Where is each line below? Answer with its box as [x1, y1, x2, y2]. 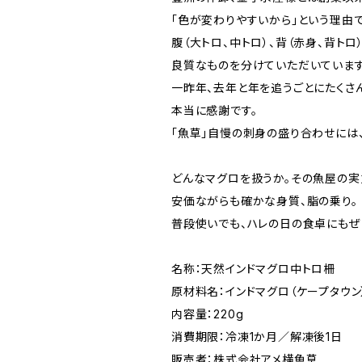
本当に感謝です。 [171, 103, 258, 118]
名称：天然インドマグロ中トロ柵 [171, 262, 336, 276]
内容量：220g [171, 307, 244, 322]
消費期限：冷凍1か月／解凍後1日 [171, 330, 343, 344]
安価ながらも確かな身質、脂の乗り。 [171, 194, 358, 208]
